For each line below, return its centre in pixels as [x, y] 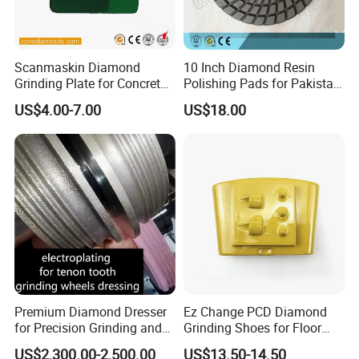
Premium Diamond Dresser [91, 312]
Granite [204, 99]
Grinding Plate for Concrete [91, 83]
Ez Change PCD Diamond [255, 312]
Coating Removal [232, 344]
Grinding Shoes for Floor [252, 328]
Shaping [38, 344]
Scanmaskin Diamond [78, 67]
